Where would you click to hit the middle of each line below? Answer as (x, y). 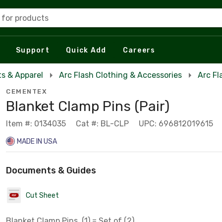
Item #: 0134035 (36, 124)
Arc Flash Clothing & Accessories (120, 75)
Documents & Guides (51, 170)
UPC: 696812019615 (176, 124)
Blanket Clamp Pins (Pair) (88, 106)
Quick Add (86, 50)
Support (33, 50)
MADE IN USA (37, 141)
